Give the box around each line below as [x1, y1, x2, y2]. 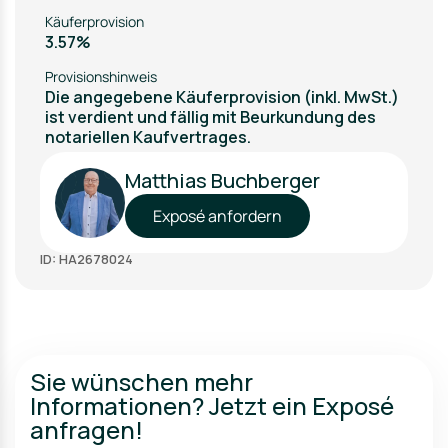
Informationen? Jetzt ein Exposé [30, 389, 394, 422]
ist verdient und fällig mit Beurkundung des [45, 106, 376, 128]
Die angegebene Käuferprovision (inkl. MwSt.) [45, 86, 399, 108]
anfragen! [30, 413, 143, 446]
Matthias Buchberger [125, 167, 320, 194]
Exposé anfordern [153, 205, 282, 227]
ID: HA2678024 [40, 250, 133, 268]
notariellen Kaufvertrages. [45, 126, 251, 148]
